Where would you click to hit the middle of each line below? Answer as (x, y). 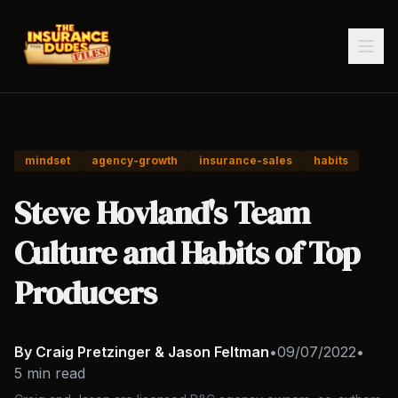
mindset (48, 160)
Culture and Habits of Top (187, 253)
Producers (85, 293)
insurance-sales (246, 160)
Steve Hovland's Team (162, 213)
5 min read (50, 373)
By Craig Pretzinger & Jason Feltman (142, 352)
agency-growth (135, 160)
